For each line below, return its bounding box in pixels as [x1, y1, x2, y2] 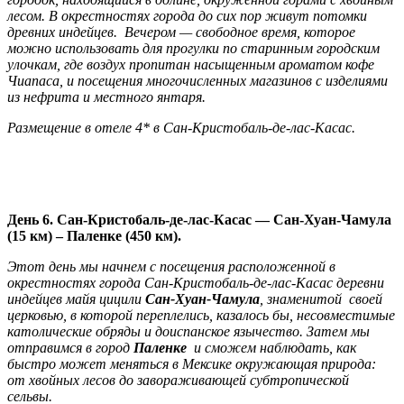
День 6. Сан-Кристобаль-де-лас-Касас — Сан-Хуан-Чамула [7, 212, 391, 228]
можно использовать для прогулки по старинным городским [7, 41, 380, 57]
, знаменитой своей [260, 291, 382, 308]
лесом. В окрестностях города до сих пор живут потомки [7, 8, 367, 24]
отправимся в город [7, 340, 133, 356]
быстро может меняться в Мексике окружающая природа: [7, 356, 376, 372]
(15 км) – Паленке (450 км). [7, 228, 181, 244]
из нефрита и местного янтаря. [7, 89, 206, 106]
